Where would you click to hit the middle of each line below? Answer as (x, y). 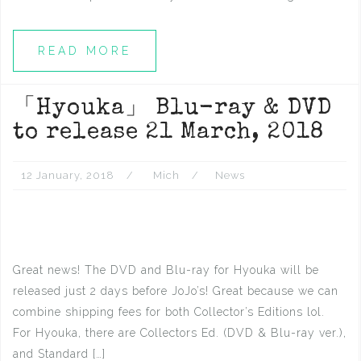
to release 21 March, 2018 (168, 133)
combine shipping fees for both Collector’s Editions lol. (169, 312)
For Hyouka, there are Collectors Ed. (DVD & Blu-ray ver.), (180, 333)
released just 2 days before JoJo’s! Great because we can (176, 291)
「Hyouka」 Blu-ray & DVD (172, 109)
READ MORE (85, 51)
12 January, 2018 (68, 175)
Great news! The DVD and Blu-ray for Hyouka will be (166, 270)
